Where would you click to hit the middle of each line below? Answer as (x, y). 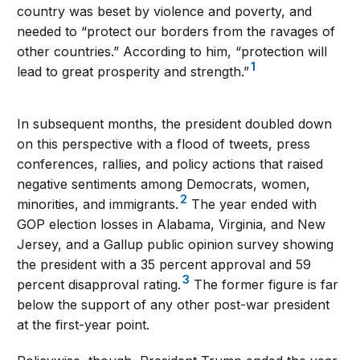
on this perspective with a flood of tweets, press (164, 144)
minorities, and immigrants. (98, 205)
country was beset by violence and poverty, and (165, 12)
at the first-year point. (84, 325)
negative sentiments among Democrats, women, (164, 184)
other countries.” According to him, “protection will (172, 52)
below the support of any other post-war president (174, 305)
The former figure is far (264, 285)
